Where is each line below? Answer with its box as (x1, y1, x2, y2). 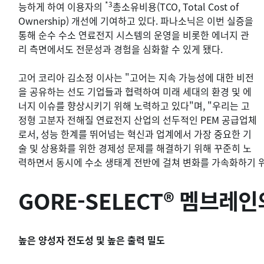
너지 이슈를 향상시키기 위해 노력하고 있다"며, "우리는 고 (18, 98, 250, 113)
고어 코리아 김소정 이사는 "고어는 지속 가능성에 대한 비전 (18, 70, 254, 84)
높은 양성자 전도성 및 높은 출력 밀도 (18, 232, 165, 247)
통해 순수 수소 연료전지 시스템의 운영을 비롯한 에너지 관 (18, 27, 249, 42)
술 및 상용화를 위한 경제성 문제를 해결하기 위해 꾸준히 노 (18, 140, 252, 155)
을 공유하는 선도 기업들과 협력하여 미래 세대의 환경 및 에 (18, 84, 252, 98)
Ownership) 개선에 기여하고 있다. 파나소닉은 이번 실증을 (18, 13, 253, 28)
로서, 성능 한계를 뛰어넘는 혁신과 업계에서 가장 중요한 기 (18, 126, 252, 141)
